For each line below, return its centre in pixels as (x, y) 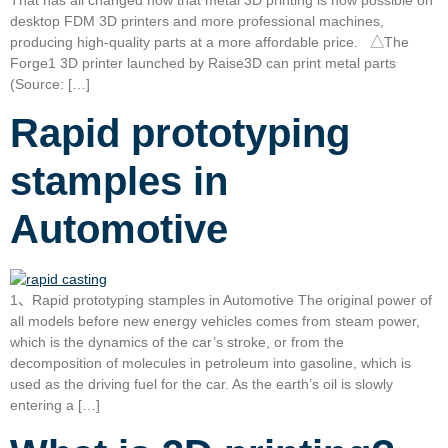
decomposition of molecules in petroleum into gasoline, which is (210, 362)
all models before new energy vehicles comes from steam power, (215, 320)
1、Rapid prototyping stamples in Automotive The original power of (221, 299)
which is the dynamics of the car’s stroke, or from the (177, 341)
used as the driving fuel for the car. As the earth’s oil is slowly (201, 383)
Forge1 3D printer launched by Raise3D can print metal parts (203, 62)
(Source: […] (50, 83)
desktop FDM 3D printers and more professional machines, (197, 20)
